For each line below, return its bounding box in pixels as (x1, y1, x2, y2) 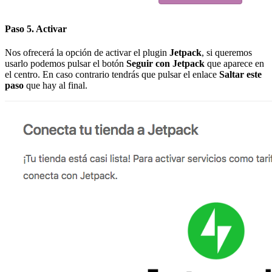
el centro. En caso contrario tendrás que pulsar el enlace (5, 69, 219, 80)
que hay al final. (24, 80, 87, 91)
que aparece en (205, 58, 264, 69)
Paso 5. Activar (5, 24, 67, 35)
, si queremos (202, 47, 252, 58)
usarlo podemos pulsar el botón (5, 58, 126, 69)
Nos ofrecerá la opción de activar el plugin (5, 47, 169, 58)
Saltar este (219, 69, 262, 80)
